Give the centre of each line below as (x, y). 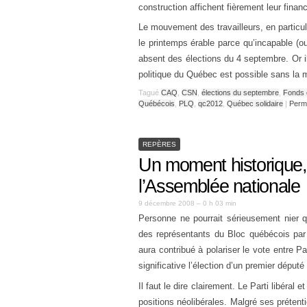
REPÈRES (159, 144)
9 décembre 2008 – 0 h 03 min (187, 203)
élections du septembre (240, 92)
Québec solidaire (255, 103)
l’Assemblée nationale (219, 186)
